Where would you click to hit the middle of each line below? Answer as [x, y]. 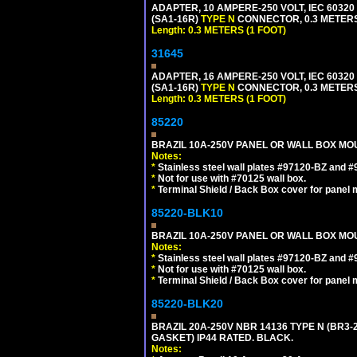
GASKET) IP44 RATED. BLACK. [222, 338]
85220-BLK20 [187, 304]
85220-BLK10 [187, 213]
